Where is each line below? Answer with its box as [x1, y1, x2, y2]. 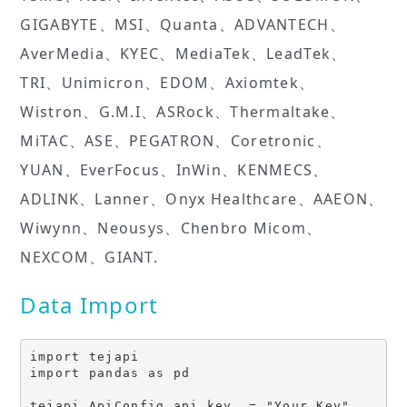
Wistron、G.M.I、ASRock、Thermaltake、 [20, 102, 346, 123]
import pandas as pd [29, 365, 191, 380]
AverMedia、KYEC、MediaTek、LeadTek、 [20, 44, 347, 65]
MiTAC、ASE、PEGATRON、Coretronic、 [20, 131, 332, 152]
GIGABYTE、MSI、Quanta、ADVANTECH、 [20, 15, 345, 35]
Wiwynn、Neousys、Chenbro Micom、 [20, 218, 323, 239]
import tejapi [29, 349, 140, 363]
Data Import [20, 290, 159, 321]
